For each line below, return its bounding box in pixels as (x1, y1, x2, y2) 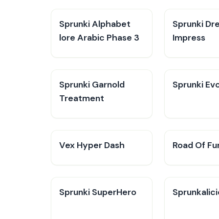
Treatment (59, 92, 104, 104)
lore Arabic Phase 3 (59, 32, 139, 44)
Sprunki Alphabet (59, 18, 131, 30)
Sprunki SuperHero (59, 186, 136, 198)
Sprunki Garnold (59, 79, 125, 90)
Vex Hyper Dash (59, 139, 125, 151)
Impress (173, 32, 205, 44)
